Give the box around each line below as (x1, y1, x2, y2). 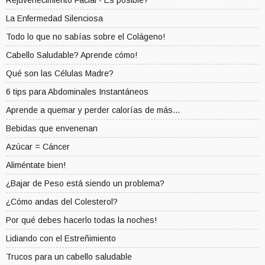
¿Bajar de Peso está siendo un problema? (6, 179, 164, 189)
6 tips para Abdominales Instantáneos (6, 87, 148, 97)
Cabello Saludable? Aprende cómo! (6, 50, 137, 60)
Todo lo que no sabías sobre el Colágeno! (6, 32, 165, 42)
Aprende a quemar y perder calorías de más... (6, 105, 180, 115)
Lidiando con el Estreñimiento (6, 234, 116, 244)
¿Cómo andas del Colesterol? (6, 197, 118, 207)
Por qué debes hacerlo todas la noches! (6, 215, 157, 225)
